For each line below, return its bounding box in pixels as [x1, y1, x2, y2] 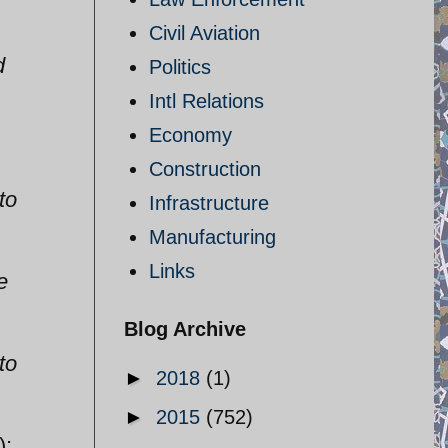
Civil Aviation [149, 22, 260, 44]
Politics [149, 56, 211, 78]
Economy [149, 124, 232, 146]
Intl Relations [149, 90, 264, 112]
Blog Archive [124, 318, 246, 340]
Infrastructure [149, 192, 269, 214]
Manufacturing [149, 226, 276, 248]
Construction [149, 158, 261, 180]
